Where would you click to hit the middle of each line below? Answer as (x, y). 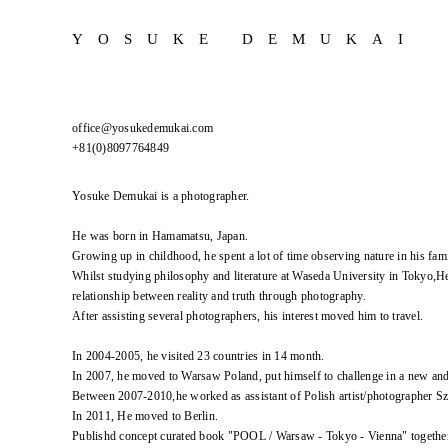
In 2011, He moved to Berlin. (145, 416)
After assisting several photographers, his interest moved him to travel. (247, 316)
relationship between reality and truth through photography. (219, 296)
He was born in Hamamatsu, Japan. (160, 236)
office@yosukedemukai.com (142, 128)
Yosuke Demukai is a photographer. (161, 196)
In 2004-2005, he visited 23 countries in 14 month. (198, 356)
